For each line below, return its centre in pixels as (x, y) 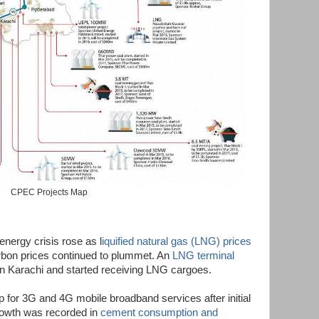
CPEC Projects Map (49, 192)
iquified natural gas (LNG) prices (177, 242)
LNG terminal (203, 256)
